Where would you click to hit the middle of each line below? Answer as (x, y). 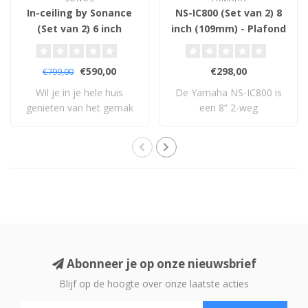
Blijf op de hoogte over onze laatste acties (154, 283)
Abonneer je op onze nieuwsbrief (160, 263)
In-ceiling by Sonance (80, 12)
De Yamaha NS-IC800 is (228, 92)
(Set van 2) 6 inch (80, 28)
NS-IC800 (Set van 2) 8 (228, 12)
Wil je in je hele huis (80, 92)
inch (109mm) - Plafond (228, 28)
